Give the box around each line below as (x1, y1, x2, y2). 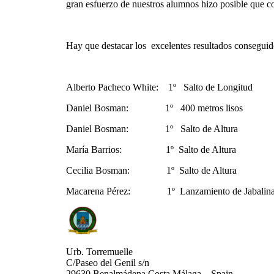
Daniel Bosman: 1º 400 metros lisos (65, 102, 243, 113)
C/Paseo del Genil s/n (65, 257, 149, 268)
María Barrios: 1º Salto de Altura (65, 144, 236, 155)
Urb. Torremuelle (65, 246, 133, 257)
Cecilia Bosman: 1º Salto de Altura (65, 165, 237, 176)
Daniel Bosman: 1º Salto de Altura (65, 123, 238, 134)
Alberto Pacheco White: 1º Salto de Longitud (65, 81, 253, 92)
